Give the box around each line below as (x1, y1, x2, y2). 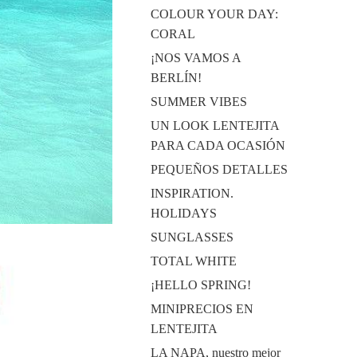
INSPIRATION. (150, 186, 233, 200)
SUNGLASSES (150, 230, 233, 244)
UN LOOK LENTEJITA (150, 119, 279, 132)
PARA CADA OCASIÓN (150, 139, 285, 152)
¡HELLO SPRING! (150, 278, 251, 292)
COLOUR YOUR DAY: (150, 7, 278, 21)
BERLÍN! (150, 71, 202, 84)
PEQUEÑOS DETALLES (150, 163, 288, 176)
